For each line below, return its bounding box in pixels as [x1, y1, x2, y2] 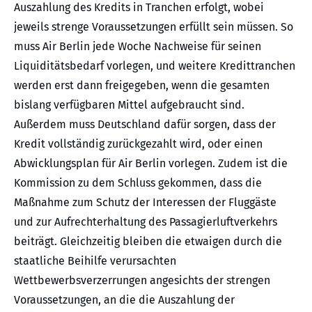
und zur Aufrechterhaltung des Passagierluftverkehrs [14, 214, 277, 228]
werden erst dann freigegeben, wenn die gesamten [14, 78, 270, 92]
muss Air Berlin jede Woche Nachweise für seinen [14, 39, 261, 53]
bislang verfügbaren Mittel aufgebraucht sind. [14, 97, 244, 111]
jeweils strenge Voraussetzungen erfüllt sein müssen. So [14, 19, 293, 33]
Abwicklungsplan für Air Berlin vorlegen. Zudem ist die [14, 156, 288, 170]
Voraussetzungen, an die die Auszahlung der [14, 292, 235, 306]
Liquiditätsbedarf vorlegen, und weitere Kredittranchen [14, 58, 295, 72]
